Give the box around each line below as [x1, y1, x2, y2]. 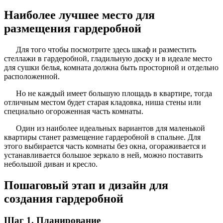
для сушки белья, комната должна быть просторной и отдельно [4, 63, 219, 72]
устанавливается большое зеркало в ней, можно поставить [4, 150, 203, 159]
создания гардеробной [4, 192, 123, 205]
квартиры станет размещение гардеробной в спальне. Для [4, 132, 201, 141]
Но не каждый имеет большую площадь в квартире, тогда [16, 89, 212, 98]
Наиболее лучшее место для [4, 8, 155, 21]
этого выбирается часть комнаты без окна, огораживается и [4, 141, 206, 150]
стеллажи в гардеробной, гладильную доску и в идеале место [4, 54, 212, 63]
